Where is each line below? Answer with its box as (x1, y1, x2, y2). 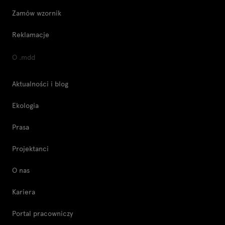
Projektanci (12, 144, 49, 154)
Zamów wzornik (12, 8, 62, 18)
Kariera (12, 187, 36, 197)
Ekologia (12, 100, 39, 110)
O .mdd (12, 52, 36, 62)
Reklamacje (12, 30, 50, 40)
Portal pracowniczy (12, 208, 73, 218)
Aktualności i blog (12, 79, 69, 89)
